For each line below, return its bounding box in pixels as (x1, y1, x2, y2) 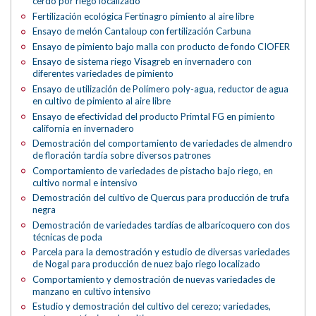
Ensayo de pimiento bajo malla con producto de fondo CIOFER (32, 40, 291, 52)
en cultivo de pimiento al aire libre (32, 95, 171, 107)
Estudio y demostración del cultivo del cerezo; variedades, (32, 300, 272, 312)
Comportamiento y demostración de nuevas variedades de (32, 273, 276, 285)
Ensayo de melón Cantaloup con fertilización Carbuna (32, 25, 252, 37)
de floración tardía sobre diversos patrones (32, 150, 212, 162)
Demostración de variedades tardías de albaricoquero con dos (32, 219, 291, 231)
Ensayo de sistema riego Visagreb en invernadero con (32, 56, 253, 68)
